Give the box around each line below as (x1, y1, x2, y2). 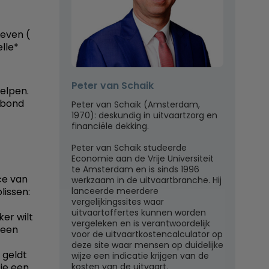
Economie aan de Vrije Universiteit (71, 153, 214, 165)
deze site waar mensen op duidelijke (71, 239, 223, 252)
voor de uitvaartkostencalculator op (71, 228, 223, 241)
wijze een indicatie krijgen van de (71, 250, 209, 262)
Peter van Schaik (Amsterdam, (71, 98, 200, 111)
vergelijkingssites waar (71, 196, 164, 208)
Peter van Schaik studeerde (71, 142, 187, 154)
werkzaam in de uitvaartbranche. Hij (71, 174, 222, 187)
